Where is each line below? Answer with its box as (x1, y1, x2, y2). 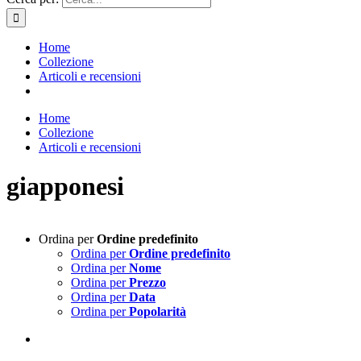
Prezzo (129, 275, 166, 289)
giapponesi (6, 172, 124, 201)
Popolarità (129, 304, 186, 318)
